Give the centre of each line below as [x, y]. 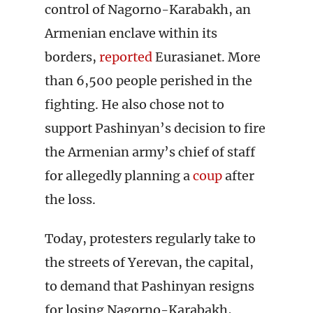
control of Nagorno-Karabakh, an [148, 9]
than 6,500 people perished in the [148, 81]
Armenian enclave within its [131, 33]
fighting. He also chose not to [134, 104]
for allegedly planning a [119, 176]
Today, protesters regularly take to [150, 239]
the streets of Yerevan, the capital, [149, 262]
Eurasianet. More [206, 57]
